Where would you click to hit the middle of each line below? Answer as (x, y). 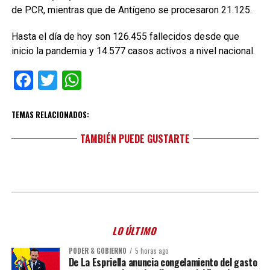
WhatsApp (124, 80)
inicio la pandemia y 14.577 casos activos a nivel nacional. (133, 51)
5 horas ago (152, 251)
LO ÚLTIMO (135, 231)
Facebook (73, 80)
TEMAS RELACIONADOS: (50, 115)
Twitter (86, 80)
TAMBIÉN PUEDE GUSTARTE (135, 139)
